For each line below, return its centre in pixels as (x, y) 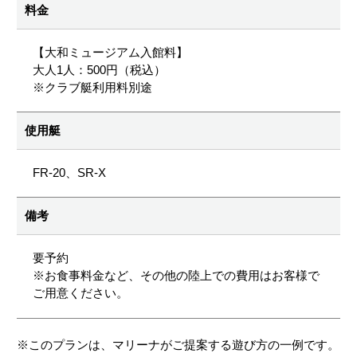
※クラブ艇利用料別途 (92, 87)
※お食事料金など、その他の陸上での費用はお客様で (176, 275)
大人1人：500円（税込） (99, 70)
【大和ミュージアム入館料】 (110, 52)
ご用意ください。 (80, 293)
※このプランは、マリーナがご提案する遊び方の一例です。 (178, 345)
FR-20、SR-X (69, 173)
